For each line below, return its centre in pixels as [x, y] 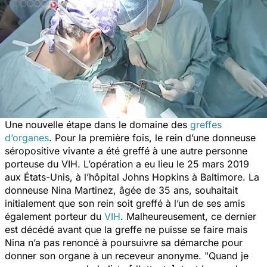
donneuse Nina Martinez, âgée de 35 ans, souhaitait [121, 190]
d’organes [27, 137]
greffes [206, 124]
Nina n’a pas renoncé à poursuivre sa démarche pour [124, 242]
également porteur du [55, 216]
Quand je [229, 255]
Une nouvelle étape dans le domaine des [97, 124]
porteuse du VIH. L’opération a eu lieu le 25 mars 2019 [127, 164]
